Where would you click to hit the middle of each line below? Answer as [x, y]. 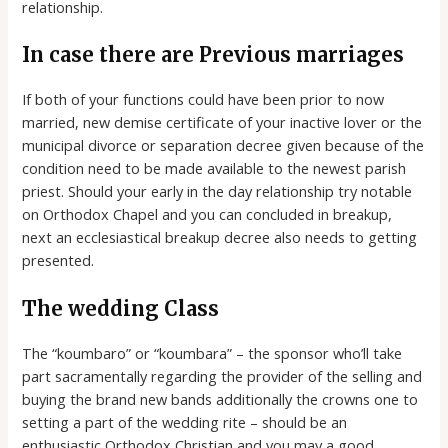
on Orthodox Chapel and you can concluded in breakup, [207, 214]
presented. [58, 260]
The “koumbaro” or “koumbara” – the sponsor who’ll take [212, 352]
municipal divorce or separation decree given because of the [223, 145]
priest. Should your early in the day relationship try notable [217, 191]
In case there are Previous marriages [213, 55]
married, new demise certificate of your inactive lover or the [222, 122]
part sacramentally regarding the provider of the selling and [222, 375]
